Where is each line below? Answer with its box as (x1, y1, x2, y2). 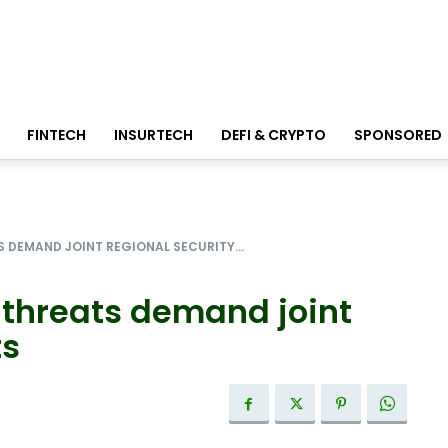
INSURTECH (114, 125, 193, 146)
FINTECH (27, 125, 86, 146)
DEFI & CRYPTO (221, 125, 326, 146)
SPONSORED (354, 125, 442, 146)
